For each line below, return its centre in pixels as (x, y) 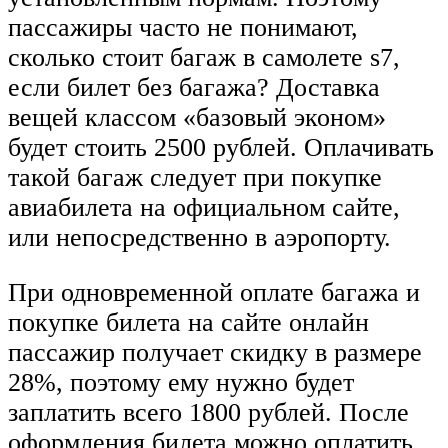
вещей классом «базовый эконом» (197, 117)
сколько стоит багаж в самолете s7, (204, 57)
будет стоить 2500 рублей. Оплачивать (221, 147)
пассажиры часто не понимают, (183, 27)
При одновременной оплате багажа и (214, 293)
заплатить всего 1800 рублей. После (208, 413)
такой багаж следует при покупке (195, 177)
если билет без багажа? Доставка (194, 87)
